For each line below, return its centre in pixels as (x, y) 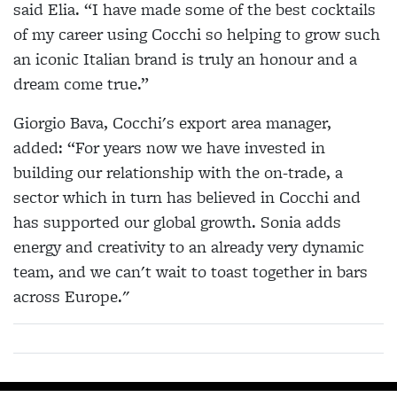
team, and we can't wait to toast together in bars (191, 272)
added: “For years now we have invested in (169, 148)
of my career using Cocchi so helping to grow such (197, 35)
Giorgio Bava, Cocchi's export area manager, (172, 123)
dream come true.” (81, 84)
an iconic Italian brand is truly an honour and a (185, 59)
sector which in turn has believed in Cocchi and (187, 198)
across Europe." (71, 297)
